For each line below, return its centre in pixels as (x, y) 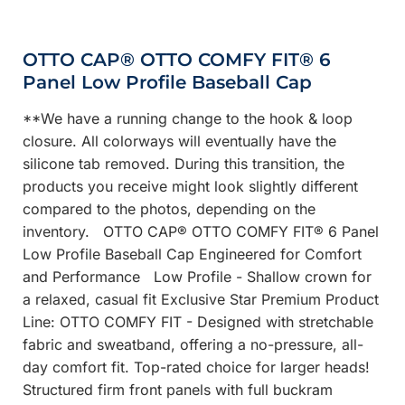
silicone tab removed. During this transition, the (184, 163)
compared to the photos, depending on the (170, 208)
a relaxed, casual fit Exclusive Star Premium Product (201, 299)
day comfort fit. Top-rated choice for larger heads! (197, 367)
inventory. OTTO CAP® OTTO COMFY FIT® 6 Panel (201, 231)
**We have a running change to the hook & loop (188, 118)
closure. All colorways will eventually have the (180, 141)
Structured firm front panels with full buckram (178, 389)
